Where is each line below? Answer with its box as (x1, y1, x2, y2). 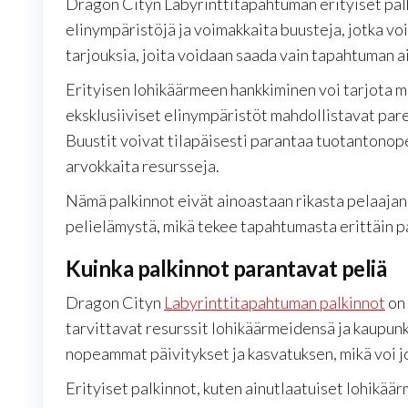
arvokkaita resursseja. (66, 156, 219, 177)
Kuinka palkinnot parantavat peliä (66, 255, 387, 282)
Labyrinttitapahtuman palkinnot (164, 292, 385, 313)
